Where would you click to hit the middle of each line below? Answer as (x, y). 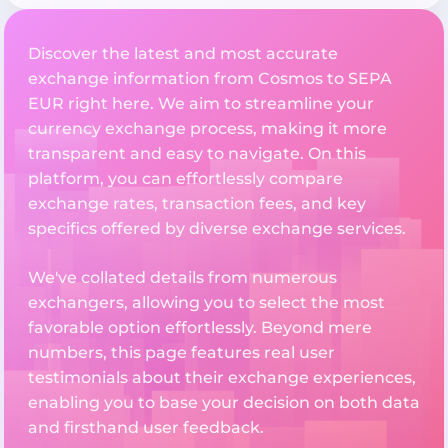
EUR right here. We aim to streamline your (201, 103)
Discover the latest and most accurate (183, 53)
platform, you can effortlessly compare (185, 178)
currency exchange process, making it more (207, 128)
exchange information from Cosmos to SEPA (210, 78)
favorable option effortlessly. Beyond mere (200, 327)
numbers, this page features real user (181, 352)
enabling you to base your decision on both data (224, 402)
